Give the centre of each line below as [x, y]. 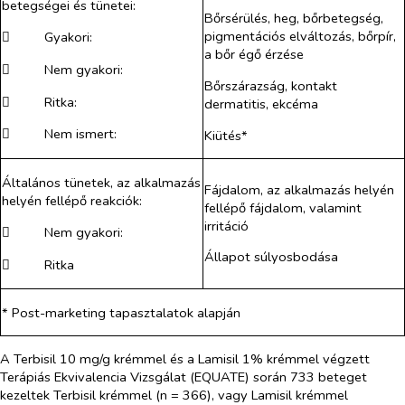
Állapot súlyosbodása [271, 257]
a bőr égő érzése [254, 55]
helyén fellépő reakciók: [72, 200]
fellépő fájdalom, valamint [283, 207]
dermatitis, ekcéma [261, 104]
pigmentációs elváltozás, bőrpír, [300, 37]
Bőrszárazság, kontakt [271, 85]
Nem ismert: [80, 134]
